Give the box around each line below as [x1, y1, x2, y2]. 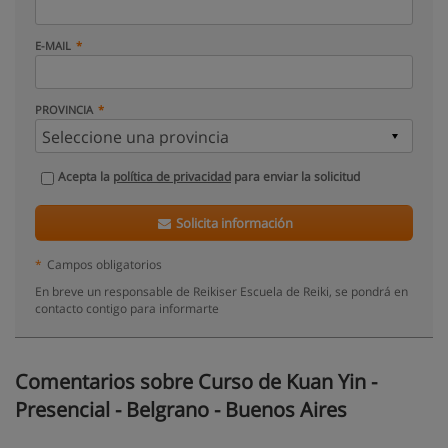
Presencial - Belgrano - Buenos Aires [15, 396, 347, 423]
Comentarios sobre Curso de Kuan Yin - [15, 368, 377, 395]
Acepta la [58, 168, 113, 185]
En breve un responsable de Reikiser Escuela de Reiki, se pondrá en [35, 283, 408, 299]
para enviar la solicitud [231, 168, 360, 185]
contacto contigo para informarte [35, 300, 219, 316]
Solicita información [173, 214, 294, 232]
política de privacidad [113, 168, 231, 185]
